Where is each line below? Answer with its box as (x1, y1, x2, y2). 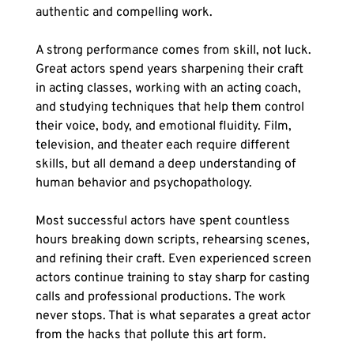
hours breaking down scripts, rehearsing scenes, (35, 232, 313, 249)
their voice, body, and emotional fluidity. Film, (35, 119, 295, 135)
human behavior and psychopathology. (35, 175, 252, 192)
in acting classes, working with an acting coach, (35, 81, 304, 97)
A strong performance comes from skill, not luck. (35, 43, 314, 59)
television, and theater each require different (35, 137, 293, 154)
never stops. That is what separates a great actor (35, 308, 314, 325)
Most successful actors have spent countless (35, 213, 293, 230)
